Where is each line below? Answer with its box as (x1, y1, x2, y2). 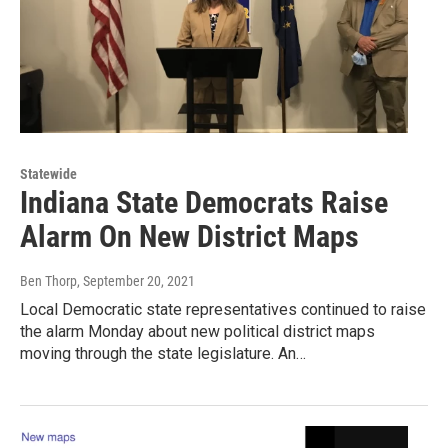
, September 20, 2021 (77, 273, 195, 290)
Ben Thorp (20, 273, 77, 290)
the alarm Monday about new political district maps (20, 322, 375, 342)
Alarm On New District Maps (20, 219, 359, 255)
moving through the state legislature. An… (20, 344, 306, 364)
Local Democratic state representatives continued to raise (20, 300, 426, 320)
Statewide (20, 166, 77, 183)
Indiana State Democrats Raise (20, 185, 388, 221)
